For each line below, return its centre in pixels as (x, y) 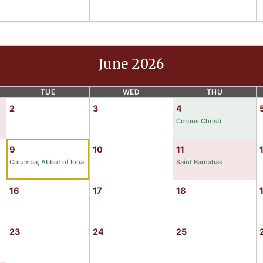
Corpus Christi (199, 121)
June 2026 (131, 64)
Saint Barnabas (199, 162)
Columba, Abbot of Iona (47, 162)
